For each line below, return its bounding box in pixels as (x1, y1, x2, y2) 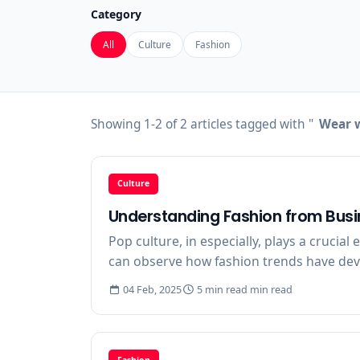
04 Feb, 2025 (121, 282, 182, 297)
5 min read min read (194, 282, 292, 297)
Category (90, 6, 141, 22)
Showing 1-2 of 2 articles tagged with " (90, 115, 313, 133)
